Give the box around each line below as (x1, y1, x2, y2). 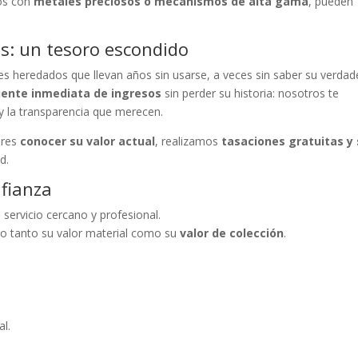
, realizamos (155, 133, 222, 149)
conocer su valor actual (20, 133, 156, 149)
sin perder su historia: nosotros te (161, 86, 340, 101)
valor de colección (180, 225, 284, 241)
